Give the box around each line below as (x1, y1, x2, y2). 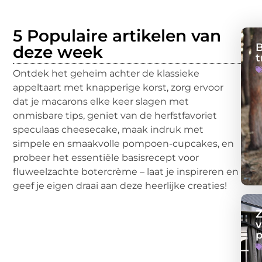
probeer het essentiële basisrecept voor (13, 152, 199, 163)
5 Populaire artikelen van (13, 26, 221, 46)
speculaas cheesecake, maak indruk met (13, 124, 204, 135)
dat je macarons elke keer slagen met (13, 96, 189, 107)
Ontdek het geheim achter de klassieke (13, 68, 199, 79)
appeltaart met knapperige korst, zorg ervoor (13, 82, 223, 93)
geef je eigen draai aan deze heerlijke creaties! (13, 180, 227, 191)
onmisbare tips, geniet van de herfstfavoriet (13, 110, 217, 121)
